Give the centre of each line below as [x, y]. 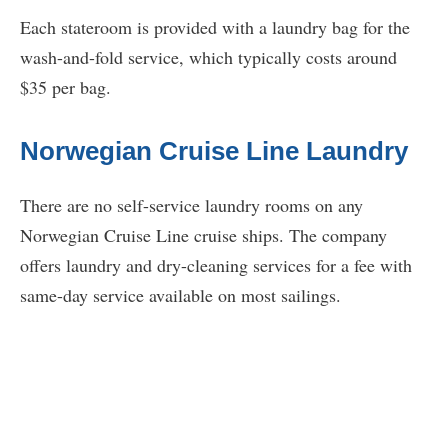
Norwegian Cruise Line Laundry [214, 151]
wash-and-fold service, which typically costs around [208, 57]
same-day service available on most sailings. [180, 295]
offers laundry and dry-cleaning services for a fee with [216, 265]
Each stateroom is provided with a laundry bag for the [215, 27]
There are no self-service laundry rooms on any [191, 205]
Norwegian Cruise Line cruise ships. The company [203, 235]
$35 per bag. [65, 87]
